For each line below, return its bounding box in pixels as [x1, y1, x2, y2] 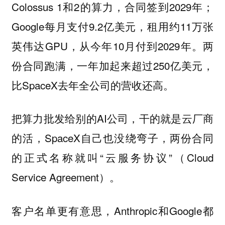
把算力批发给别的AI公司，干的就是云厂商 [11, 110, 214, 126]
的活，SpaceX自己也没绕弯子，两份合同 [11, 130, 214, 146]
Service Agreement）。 [11, 169, 120, 185]
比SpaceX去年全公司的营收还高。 [11, 77, 174, 92]
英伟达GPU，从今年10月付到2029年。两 [11, 38, 214, 53]
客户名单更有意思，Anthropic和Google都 [11, 202, 214, 218]
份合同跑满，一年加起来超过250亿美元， [11, 57, 214, 73]
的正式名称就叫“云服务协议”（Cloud [11, 150, 214, 165]
